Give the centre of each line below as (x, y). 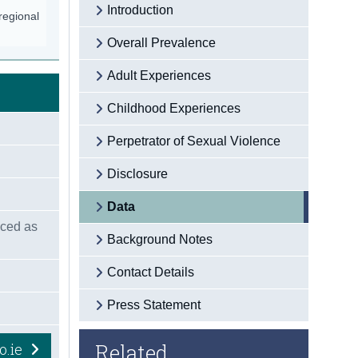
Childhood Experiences (174, 108)
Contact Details (151, 272)
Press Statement (154, 304)
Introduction (141, 10)
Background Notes (160, 239)
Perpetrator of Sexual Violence (194, 141)
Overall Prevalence (162, 42)
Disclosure (138, 173)
